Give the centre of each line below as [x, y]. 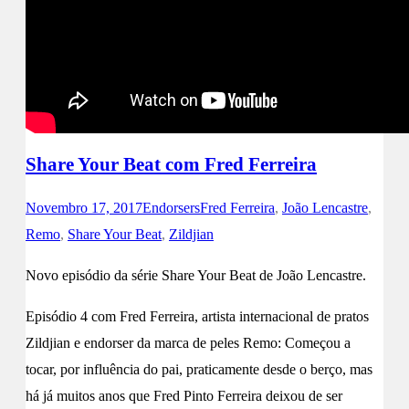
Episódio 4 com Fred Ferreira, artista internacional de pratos [197, 316]
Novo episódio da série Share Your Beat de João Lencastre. [196, 275]
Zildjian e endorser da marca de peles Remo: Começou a [188, 342]
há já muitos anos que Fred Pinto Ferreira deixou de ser [184, 395]
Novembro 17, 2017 [84, 207]
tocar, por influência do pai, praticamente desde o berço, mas [199, 369]
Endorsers [171, 207]
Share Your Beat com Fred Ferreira [171, 165]
